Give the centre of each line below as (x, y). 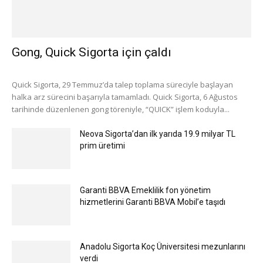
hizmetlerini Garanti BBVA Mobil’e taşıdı (153, 202)
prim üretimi (102, 145)
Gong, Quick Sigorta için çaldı (92, 52)
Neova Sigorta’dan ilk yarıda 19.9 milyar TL (158, 134)
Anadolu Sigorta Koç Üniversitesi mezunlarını (163, 246)
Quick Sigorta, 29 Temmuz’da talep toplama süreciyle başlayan (122, 84)
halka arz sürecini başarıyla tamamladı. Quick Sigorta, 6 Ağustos (125, 97)
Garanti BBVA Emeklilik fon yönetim (145, 190)
